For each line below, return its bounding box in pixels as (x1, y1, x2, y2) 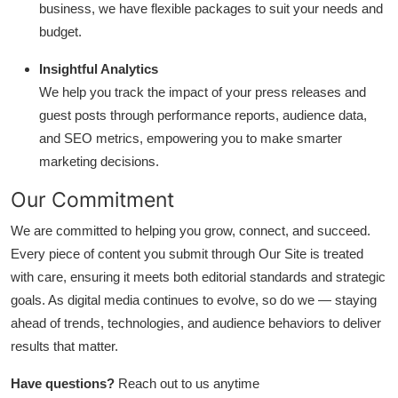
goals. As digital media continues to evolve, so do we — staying (11, 292, 377, 307)
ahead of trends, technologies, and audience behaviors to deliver (11, 315, 381, 330)
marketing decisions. (39, 154, 159, 169)
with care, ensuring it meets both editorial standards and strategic (11, 269, 386, 284)
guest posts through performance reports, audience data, (39, 107, 367, 123)
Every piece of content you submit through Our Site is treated (11, 246, 363, 261)
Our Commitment (11, 187, 174, 212)
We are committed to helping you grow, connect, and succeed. (11, 223, 370, 238)
